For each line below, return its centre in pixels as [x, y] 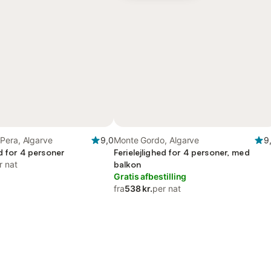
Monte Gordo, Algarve [157, 140]
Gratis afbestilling [150, 176]
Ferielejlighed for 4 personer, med [182, 152]
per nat [167, 188]
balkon [127, 164]
